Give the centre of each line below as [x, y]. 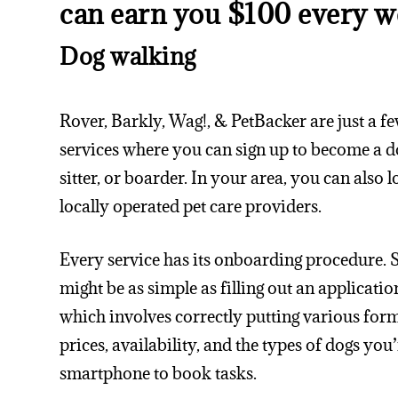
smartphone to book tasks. [159, 374]
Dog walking [128, 56]
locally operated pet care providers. [191, 206]
